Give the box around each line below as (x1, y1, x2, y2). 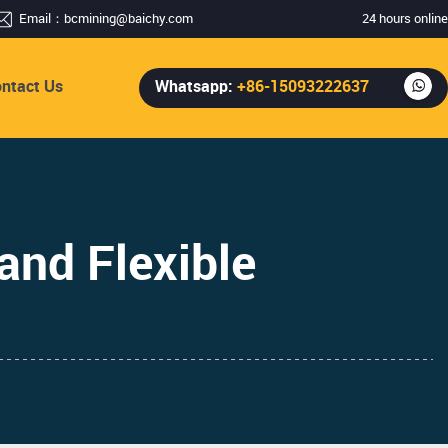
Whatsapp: (154, 79, 233, 96)
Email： (19, 12, 65, 26)
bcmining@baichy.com (64, 12, 194, 26)
